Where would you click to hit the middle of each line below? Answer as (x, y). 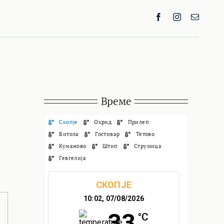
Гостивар (107, 134)
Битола (69, 134)
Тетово (145, 134)
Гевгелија (73, 158)
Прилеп (138, 122)
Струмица (148, 146)
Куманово (73, 146)
